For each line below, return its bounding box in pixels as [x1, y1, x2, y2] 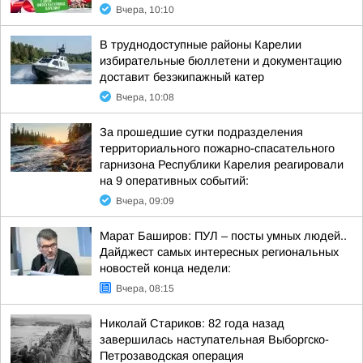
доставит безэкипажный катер [100, 70, 264, 83]
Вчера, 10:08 [116, 92, 174, 103]
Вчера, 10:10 [116, 4, 174, 15]
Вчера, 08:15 [116, 283, 174, 294]
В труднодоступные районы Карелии [100, 38, 301, 51]
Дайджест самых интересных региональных [100, 246, 339, 258]
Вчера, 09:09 [116, 195, 174, 207]
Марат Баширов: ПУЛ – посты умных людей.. [100, 229, 347, 242]
